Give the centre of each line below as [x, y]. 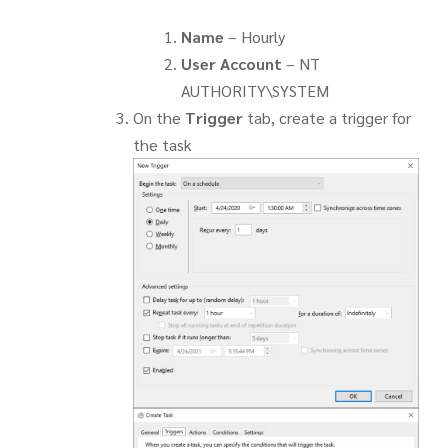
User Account [231, 63]
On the [158, 117]
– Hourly [254, 36]
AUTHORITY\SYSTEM [254, 90]
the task [162, 144]
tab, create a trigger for [326, 117]
